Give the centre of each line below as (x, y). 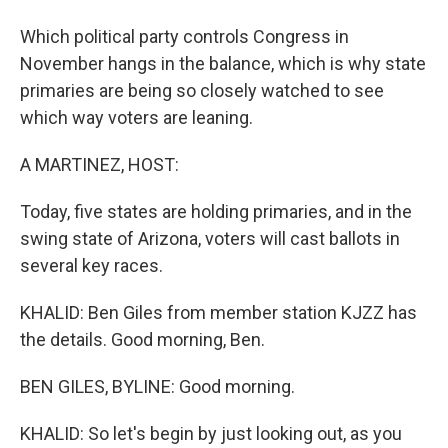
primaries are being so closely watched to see (202, 90)
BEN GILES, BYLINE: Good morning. (157, 386)
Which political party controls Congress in (184, 36)
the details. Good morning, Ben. (142, 339)
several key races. (91, 265)
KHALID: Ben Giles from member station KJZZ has (218, 312)
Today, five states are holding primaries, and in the (216, 211)
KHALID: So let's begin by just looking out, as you (211, 433)
